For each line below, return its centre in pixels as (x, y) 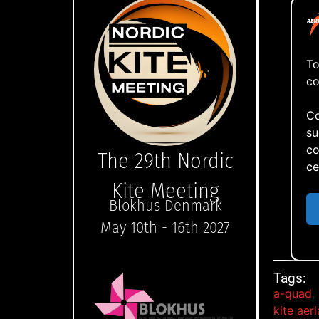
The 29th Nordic (165, 161)
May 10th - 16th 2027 (165, 227)
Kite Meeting (165, 190)
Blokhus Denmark (165, 205)
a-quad (293, 294)
